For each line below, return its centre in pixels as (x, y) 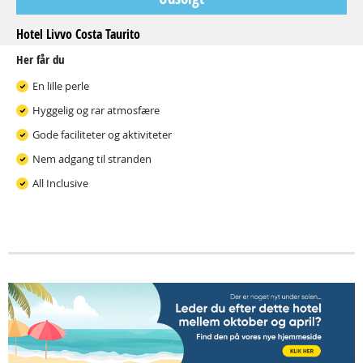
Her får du (41, 60)
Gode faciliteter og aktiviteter (102, 135)
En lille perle (61, 86)
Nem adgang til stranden (92, 159)
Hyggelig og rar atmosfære (96, 110)
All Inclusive (60, 183)
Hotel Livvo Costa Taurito (78, 34)
